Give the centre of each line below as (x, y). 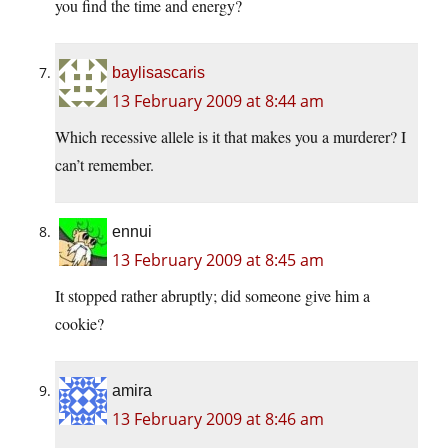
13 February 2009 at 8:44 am (218, 101)
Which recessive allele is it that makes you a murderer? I (230, 137)
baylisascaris (158, 73)
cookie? (79, 324)
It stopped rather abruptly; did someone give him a (212, 296)
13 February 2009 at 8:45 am (218, 260)
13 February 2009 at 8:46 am (218, 419)
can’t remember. (104, 165)
